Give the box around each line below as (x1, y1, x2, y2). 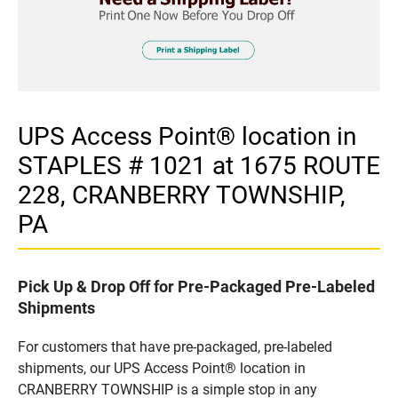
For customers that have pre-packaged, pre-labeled (18, 338, 332, 355)
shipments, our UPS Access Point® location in (18, 359, 306, 377)
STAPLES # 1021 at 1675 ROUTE (18, 150, 380, 180)
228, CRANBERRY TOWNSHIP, (18, 179, 346, 210)
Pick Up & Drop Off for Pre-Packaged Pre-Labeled (18, 276, 375, 296)
